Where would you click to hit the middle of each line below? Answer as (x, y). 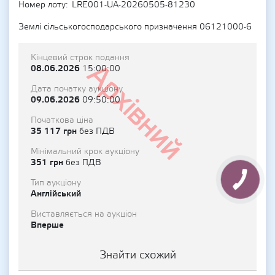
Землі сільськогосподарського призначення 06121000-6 (135, 27)
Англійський (56, 194)
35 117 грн (55, 131)
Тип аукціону (56, 183)
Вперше (47, 225)
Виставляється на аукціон (84, 214)
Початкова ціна (62, 120)
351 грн (48, 162)
